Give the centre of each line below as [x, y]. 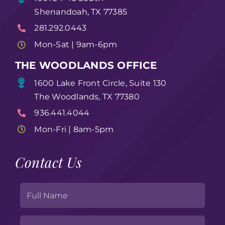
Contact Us [48, 162]
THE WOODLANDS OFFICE [86, 65]
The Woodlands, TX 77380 [87, 96]
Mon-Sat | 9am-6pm [76, 44]
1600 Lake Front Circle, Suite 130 [100, 83]
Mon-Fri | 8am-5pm [74, 129]
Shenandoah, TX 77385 [81, 12]
